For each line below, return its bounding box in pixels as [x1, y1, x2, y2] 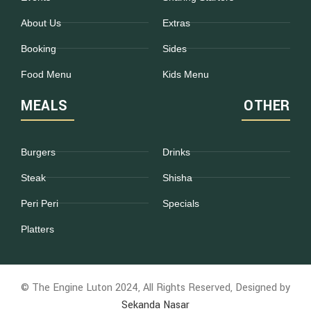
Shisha [162, 171, 192, 183]
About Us [21, 17, 61, 28]
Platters [21, 223, 54, 235]
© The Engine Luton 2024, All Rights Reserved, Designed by [21, 280, 290, 295]
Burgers [21, 146, 56, 158]
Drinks [162, 146, 190, 158]
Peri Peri [21, 197, 58, 209]
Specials [162, 197, 199, 209]
